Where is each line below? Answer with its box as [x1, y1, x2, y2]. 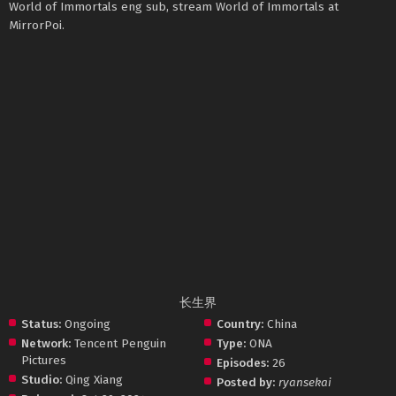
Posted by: [217, 375, 276, 391]
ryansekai [278, 375, 332, 391]
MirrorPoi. [9, 18, 65, 34]
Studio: [21, 372, 62, 388]
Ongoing [61, 316, 110, 332]
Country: [217, 316, 264, 332]
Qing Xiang [65, 372, 123, 388]
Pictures [21, 353, 66, 369]
